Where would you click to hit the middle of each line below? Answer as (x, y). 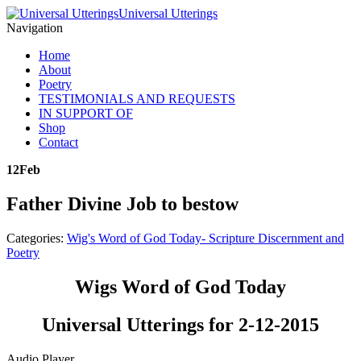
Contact (58, 142)
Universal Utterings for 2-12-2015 (180, 324)
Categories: (37, 238)
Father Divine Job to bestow (122, 203)
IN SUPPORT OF (86, 113)
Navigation (35, 28)
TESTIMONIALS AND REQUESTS (137, 99)
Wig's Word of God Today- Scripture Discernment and (205, 238)
